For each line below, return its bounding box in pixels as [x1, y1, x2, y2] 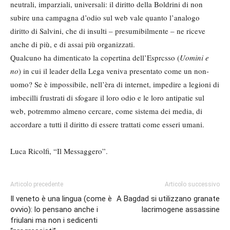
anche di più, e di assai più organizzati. [10, 39, 135, 50]
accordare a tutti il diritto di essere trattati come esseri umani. [10, 119, 204, 130]
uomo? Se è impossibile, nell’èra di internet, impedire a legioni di [10, 79, 219, 90]
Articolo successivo [165, 181, 220, 188]
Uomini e [180, 52, 209, 63]
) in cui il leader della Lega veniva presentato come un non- [18, 66, 209, 76]
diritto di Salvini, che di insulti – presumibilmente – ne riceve [10, 26, 205, 36]
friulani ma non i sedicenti [10, 216, 98, 225]
